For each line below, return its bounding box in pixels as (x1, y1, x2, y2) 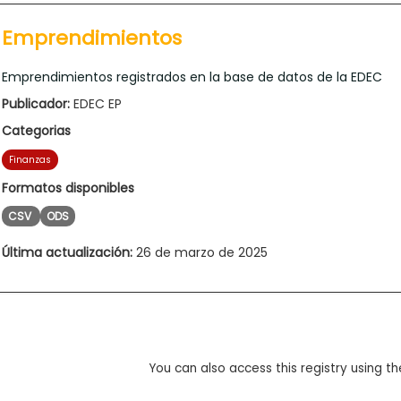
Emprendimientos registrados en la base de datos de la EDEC (2, 67, 382, 86)
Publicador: (2, 94, 70, 113)
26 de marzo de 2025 (132, 243, 268, 261)
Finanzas (9, 152, 51, 166)
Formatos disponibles (2, 178, 134, 197)
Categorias (2, 121, 71, 140)
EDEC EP (70, 94, 122, 113)
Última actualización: (2, 243, 132, 261)
